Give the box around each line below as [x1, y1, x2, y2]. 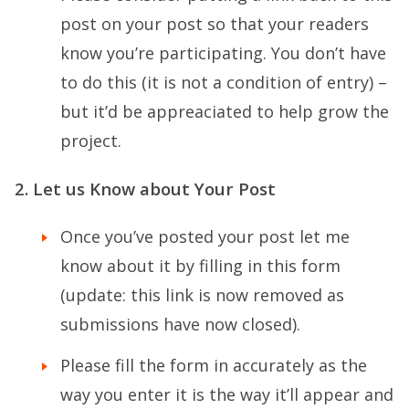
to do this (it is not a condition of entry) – [60, 70, 387, 93]
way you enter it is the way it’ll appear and [60, 383, 393, 405]
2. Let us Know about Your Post [15, 176, 276, 200]
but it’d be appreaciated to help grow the [60, 100, 389, 122]
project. [60, 129, 121, 152]
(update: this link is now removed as [60, 283, 344, 306]
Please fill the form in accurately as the [60, 353, 367, 376]
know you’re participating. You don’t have [60, 41, 386, 64]
